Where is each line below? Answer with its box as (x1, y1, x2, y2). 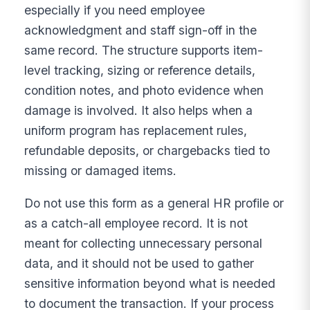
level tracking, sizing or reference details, (24, 63, 256, 78)
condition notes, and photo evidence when (24, 83, 264, 98)
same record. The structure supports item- (24, 43, 264, 58)
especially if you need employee (24, 3, 206, 18)
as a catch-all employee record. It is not (24, 215, 248, 230)
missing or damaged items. (24, 163, 177, 179)
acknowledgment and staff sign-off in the (24, 23, 257, 38)
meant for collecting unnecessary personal (24, 235, 263, 250)
